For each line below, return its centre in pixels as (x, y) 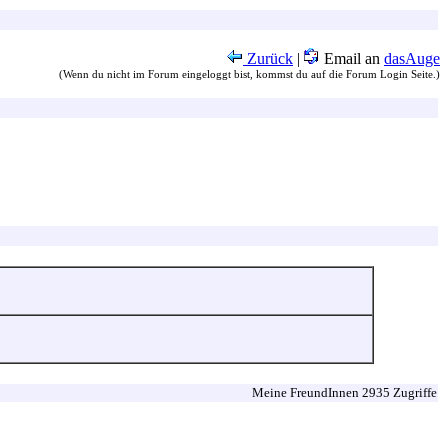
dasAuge (412, 58)
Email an (352, 58)
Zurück (268, 58)
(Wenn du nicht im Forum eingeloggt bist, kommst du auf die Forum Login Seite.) (249, 74)
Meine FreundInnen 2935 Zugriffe (344, 392)
